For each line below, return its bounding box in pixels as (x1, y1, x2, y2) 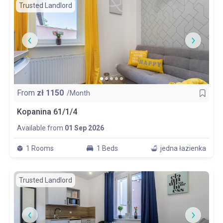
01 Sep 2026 (65, 124, 104, 132)
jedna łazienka (160, 144, 206, 152)
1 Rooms (26, 144, 54, 152)
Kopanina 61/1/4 (17, 107, 77, 116)
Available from (17, 124, 63, 132)
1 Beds (97, 144, 118, 152)
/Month (67, 89, 90, 97)
